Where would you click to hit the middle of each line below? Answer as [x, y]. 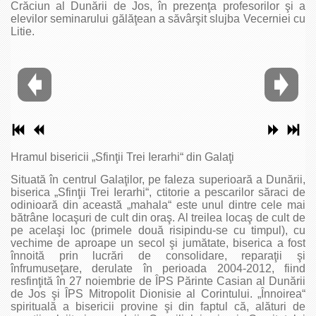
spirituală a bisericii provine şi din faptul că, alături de [158, 306]
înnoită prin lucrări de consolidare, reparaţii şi [158, 255]
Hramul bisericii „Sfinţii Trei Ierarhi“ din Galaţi [122, 157]
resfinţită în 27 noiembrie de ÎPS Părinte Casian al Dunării [158, 281]
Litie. [23, 31]
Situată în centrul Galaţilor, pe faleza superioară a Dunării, [158, 179]
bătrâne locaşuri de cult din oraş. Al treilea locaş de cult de [158, 217]
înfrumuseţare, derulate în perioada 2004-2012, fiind [158, 268]
